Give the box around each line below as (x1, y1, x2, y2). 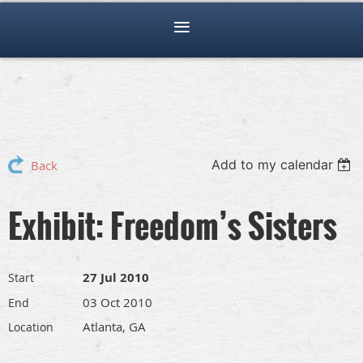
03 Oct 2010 (83, 294, 152, 311)
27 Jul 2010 (83, 269, 149, 287)
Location (8, 319, 53, 335)
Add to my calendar (211, 156, 334, 173)
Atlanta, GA (83, 318, 146, 335)
